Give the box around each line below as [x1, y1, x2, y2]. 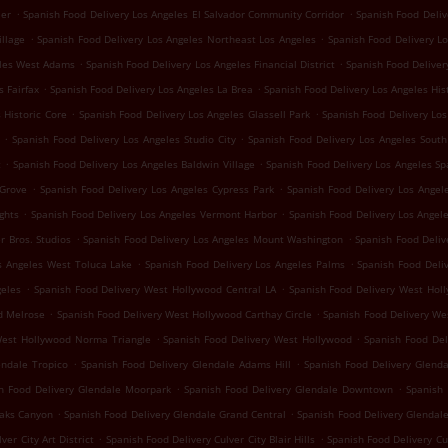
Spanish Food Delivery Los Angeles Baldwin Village [12, 157, 255, 171]
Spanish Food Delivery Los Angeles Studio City [12, 132, 236, 146]
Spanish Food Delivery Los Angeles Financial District [86, 57, 335, 71]
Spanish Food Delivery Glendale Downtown [184, 382, 394, 396]
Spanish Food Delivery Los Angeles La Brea [50, 82, 253, 96]
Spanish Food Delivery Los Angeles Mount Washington [83, 232, 344, 246]
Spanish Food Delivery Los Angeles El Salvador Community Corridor [23, 7, 345, 21]
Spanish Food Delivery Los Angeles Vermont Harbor [30, 207, 277, 221]
